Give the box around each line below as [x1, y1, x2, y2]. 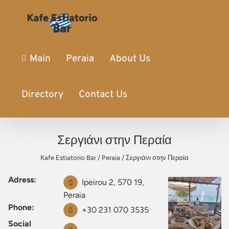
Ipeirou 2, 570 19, [82, 177, 145, 187]
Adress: [8, 175, 36, 185]
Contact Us [78, 88, 127, 101]
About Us [109, 52, 151, 65]
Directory [21, 88, 63, 101]
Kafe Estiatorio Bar [40, 153, 96, 162]
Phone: [8, 202, 34, 212]
